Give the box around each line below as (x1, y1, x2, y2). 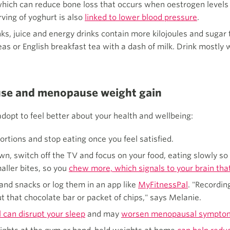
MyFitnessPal (138, 180, 188, 190)
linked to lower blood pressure (85, 13, 197, 23)
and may (85, 209, 121, 219)
